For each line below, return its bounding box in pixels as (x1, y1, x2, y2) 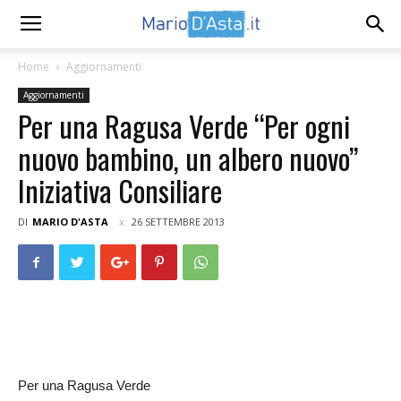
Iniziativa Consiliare (18, 169, 222, 211)
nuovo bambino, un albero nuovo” (18, 137, 358, 179)
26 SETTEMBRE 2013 (132, 215, 225, 228)
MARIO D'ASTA (32, 215, 108, 228)
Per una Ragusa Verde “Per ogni (18, 105, 350, 147)
